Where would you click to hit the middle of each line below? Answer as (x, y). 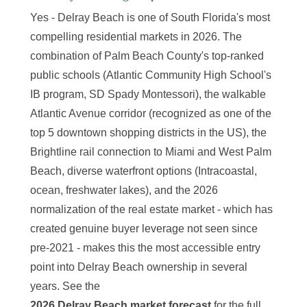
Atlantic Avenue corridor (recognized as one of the (151, 113)
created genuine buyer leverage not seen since (144, 228)
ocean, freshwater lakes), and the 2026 (124, 190)
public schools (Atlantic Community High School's (151, 75)
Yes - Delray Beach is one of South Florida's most (150, 17)
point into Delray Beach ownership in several (139, 267)
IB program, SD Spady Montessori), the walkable (148, 94)
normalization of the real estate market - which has (151, 209)
